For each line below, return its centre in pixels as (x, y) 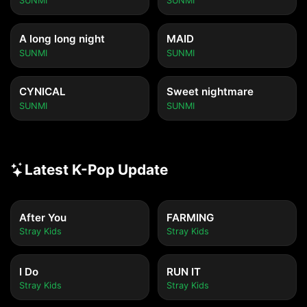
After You (43, 218)
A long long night (62, 39)
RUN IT (184, 272)
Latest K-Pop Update (96, 170)
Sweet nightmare (210, 91)
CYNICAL (42, 91)
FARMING (190, 218)
